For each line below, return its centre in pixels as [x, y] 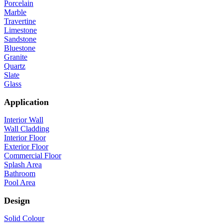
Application [26, 102]
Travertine [20, 21]
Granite [16, 57]
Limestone [20, 30]
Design [17, 200]
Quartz [15, 66]
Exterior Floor [26, 146]
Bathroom [20, 173]
